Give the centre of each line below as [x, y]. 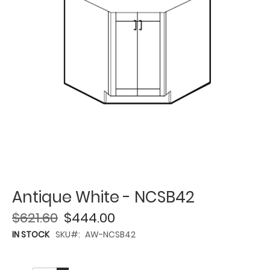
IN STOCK [31, 234]
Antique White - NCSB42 [103, 197]
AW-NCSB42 [110, 234]
